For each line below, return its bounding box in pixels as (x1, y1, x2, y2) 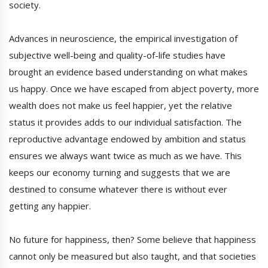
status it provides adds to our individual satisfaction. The (9, 116, 242, 129)
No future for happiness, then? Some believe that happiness (9, 233, 256, 246)
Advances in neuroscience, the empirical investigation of (9, 32, 237, 45)
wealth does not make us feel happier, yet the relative (9, 99, 232, 112)
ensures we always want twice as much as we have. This (9, 150, 242, 162)
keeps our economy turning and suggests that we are (9, 166, 230, 179)
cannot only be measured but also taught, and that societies (9, 250, 256, 263)
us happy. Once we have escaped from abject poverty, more (9, 83, 259, 95)
